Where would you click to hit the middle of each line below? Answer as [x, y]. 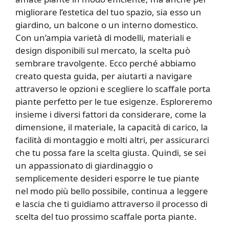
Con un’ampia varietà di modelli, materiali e [103, 38]
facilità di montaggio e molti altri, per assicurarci [112, 140]
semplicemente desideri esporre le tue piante [107, 178]
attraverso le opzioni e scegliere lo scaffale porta [113, 89]
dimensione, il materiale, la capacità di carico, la [112, 127]
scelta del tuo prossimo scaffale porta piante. [106, 216]
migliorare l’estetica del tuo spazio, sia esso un [108, 12]
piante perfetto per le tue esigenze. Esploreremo [114, 101]
